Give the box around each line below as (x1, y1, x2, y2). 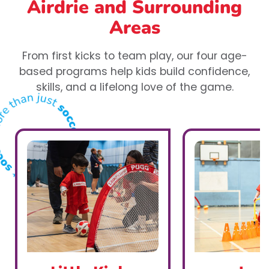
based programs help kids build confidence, (19, 64, 250, 79)
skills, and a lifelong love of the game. (35, 80, 234, 95)
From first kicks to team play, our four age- (22, 49, 247, 64)
